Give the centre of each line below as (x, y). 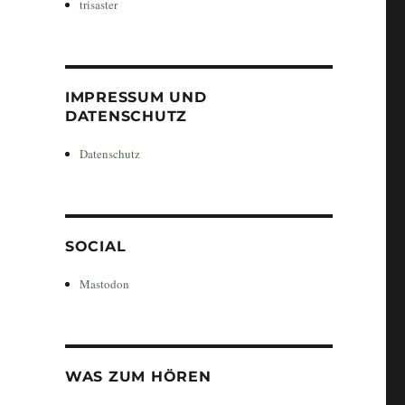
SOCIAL (95, 246)
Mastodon (105, 283)
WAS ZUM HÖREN (138, 376)
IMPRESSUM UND (136, 97)
